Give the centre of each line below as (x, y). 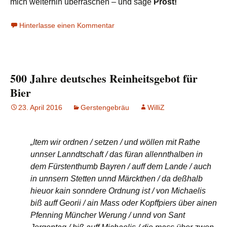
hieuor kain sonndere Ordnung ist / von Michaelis (118, 191)
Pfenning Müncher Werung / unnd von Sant (108, 215)
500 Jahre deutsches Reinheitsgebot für (104, 79)
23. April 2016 (40, 108)
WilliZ (156, 108)
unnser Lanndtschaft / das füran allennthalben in (117, 155)
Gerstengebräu (105, 108)
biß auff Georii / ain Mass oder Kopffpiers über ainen (124, 203)
